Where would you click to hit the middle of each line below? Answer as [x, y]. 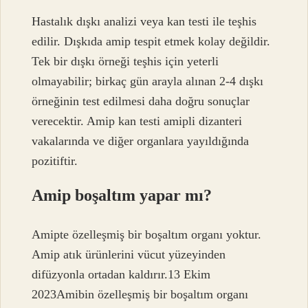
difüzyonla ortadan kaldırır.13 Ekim [121, 274]
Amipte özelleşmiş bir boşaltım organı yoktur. [147, 234]
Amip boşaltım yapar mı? [122, 196]
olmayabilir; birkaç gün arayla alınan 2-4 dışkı [148, 81]
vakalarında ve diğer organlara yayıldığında [141, 141]
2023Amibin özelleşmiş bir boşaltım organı [140, 294]
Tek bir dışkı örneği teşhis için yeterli [125, 62]
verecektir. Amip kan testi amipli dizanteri [137, 121]
